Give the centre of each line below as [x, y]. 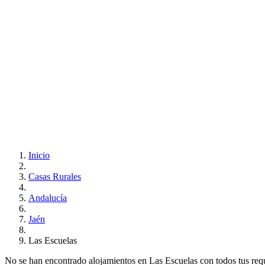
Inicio [39, 155]
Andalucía [48, 198]
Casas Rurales [55, 176]
